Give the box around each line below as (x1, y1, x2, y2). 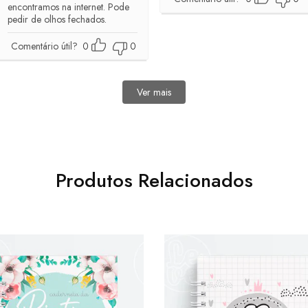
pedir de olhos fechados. (7, 12, 107, 26)
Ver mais (137, 85, 171, 99)
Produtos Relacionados (55, 166, 253, 195)
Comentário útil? (11, 39, 78, 53)
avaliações (133, 109, 175, 122)
